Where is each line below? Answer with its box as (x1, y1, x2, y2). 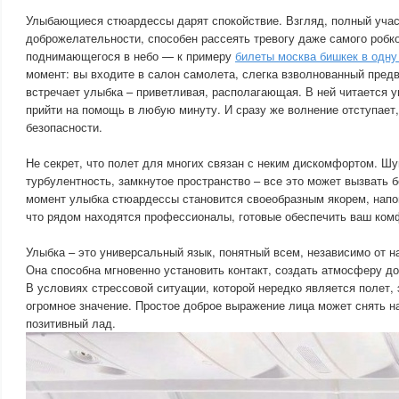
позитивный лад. (26, 314, 116, 331)
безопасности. (26, 118, 102, 135)
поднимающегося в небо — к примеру (26, 47, 235, 64)
